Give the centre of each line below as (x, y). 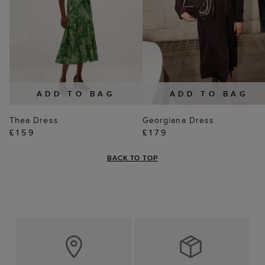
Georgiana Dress (178, 120)
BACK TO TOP (132, 158)
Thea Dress (34, 120)
